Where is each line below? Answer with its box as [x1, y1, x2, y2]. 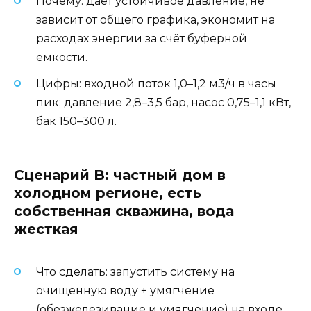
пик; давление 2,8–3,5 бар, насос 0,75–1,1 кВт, [36, 95, 291, 109]
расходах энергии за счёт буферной [36, 31, 247, 45]
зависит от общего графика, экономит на [36, 12, 275, 26]
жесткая [14, 220, 78, 237]
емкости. [36, 50, 87, 64]
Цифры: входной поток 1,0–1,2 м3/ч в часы [36, 76, 276, 90]
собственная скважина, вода [14, 202, 234, 219]
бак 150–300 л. [36, 114, 117, 128]
